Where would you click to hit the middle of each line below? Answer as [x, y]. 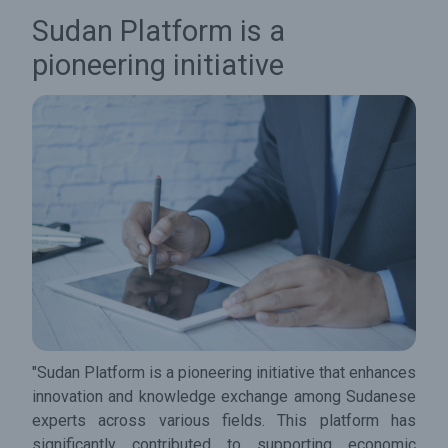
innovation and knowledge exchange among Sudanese [224, 397]
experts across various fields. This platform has [224, 421]
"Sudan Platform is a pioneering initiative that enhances [224, 373]
